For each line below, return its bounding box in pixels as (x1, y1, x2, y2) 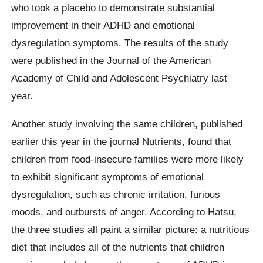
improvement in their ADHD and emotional (11, 19, 195, 32)
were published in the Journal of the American (11, 55, 211, 67)
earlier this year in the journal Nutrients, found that (11, 135, 232, 147)
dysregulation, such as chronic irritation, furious (11, 188, 221, 200)
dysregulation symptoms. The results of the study (11, 37, 229, 49)
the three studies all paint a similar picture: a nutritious (11, 223, 250, 235)
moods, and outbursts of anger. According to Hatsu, (11, 205, 237, 218)
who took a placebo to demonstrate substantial (11, 2, 215, 14)
